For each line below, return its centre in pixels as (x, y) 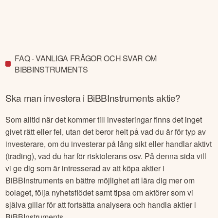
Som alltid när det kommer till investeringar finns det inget (104, 120)
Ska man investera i (46, 98)
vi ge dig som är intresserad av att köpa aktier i (85, 168)
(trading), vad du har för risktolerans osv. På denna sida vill (106, 156)
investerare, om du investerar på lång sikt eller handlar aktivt (109, 144)
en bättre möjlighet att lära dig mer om (129, 181)
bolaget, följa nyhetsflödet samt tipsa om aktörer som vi (100, 193)
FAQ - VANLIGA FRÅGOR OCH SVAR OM (86, 58)
